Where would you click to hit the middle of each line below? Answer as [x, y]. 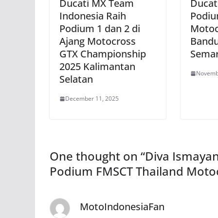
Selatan [76, 79]
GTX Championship [103, 54]
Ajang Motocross [98, 41]
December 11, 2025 [92, 99]
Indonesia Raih [93, 16]
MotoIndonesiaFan [122, 207]
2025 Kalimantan [97, 66]
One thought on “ [97, 156]
